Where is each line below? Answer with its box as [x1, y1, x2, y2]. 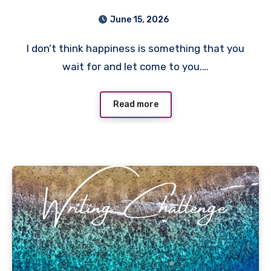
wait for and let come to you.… [62, 60, 209, 73]
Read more [113, 99, 158, 109]
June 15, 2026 [109, 14, 169, 25]
